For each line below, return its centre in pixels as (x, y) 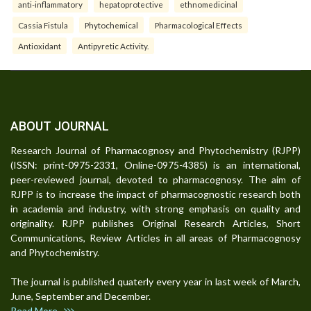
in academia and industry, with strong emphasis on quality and (155, 209)
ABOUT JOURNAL (60, 126)
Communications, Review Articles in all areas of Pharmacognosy (155, 238)
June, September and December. (85, 296)
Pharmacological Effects (199, 25)
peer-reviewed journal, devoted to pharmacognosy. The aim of (155, 180)
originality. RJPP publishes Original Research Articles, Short (155, 224)
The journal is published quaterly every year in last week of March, (155, 282)
